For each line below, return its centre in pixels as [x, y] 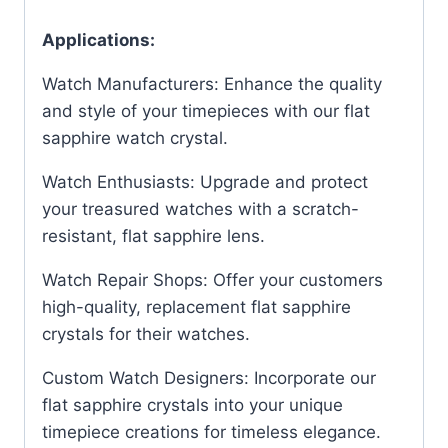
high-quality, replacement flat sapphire [196, 307]
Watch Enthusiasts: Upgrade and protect [205, 182]
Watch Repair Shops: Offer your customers [212, 280]
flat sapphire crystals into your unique [192, 405]
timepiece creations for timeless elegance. [211, 432]
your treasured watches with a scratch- [200, 209]
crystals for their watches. [146, 334]
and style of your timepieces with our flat [206, 111]
